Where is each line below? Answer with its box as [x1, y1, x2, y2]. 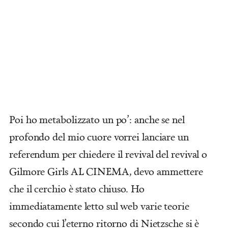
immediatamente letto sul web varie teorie [9, 198, 189, 213]
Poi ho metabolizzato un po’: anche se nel [9, 112, 185, 126]
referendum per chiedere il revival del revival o [9, 147, 208, 161]
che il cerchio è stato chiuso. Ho [9, 181, 145, 195]
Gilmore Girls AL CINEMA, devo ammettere [9, 164, 204, 178]
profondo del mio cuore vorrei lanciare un [9, 129, 189, 144]
